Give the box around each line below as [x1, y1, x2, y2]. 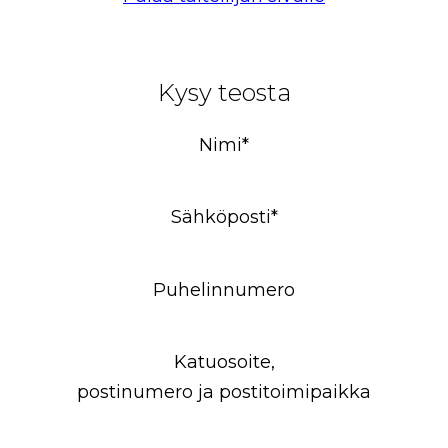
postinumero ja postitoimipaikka [77, 381, 371, 404]
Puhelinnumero [153, 278, 295, 301]
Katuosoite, [173, 351, 275, 374]
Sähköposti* [170, 206, 278, 229]
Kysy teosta [157, 78, 291, 108]
